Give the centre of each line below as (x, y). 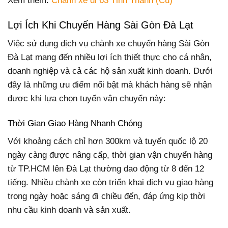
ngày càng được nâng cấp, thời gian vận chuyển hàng (110, 155)
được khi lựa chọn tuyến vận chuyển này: (87, 98)
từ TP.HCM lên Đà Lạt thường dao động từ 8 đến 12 (106, 169)
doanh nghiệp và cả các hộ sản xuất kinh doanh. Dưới (110, 71)
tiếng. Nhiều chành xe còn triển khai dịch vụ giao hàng (110, 183)
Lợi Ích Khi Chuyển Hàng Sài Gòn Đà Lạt (101, 25)
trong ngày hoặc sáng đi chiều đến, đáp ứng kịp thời (106, 196)
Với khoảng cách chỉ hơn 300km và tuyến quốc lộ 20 (108, 141)
